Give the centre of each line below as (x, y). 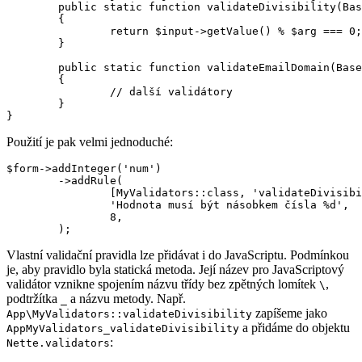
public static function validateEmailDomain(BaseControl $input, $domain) (32, 68)
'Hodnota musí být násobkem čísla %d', (58, 205)
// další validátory (58, 92)
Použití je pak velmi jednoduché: (90, 142)
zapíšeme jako (290, 314)
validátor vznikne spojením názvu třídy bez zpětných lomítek (163, 284)
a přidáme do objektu (295, 328)
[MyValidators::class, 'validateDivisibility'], (58, 193)
